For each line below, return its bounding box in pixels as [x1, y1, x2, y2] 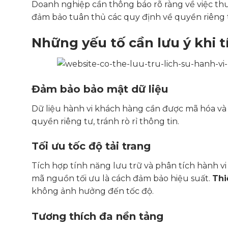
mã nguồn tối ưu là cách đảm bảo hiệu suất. [32, 174, 212, 184]
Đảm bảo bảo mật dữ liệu [32, 82, 168, 95]
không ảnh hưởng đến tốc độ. [32, 186, 154, 196]
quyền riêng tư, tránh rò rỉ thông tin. [32, 116, 179, 126]
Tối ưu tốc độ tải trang [32, 140, 151, 153]
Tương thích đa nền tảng [32, 210, 163, 223]
